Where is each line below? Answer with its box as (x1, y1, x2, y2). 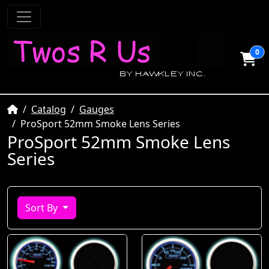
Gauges (79, 103, 114, 116)
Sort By (25, 201, 60, 214)
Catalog (31, 103, 66, 116)
